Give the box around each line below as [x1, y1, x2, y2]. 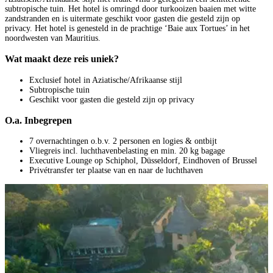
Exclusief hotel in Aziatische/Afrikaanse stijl [29, 75, 182, 85]
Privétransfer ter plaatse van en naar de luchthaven [29, 166, 203, 175]
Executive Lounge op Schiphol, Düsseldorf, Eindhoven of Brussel [29, 156, 257, 166]
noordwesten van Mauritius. [5, 33, 101, 43]
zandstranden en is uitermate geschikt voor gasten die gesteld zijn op [5, 13, 240, 23]
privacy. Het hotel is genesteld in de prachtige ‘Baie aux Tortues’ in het [5, 23, 250, 33]
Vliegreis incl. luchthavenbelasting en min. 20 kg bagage [29, 146, 225, 156]
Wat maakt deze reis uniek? [5, 53, 119, 65]
